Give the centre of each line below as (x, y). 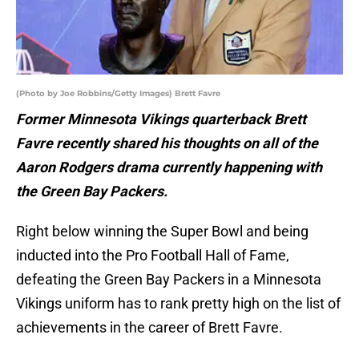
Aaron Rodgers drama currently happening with (169, 167)
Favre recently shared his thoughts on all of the (167, 143)
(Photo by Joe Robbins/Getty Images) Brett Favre (118, 94)
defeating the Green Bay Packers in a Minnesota (169, 280)
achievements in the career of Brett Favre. (149, 328)
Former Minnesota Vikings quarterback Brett (161, 119)
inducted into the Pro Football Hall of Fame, (153, 256)
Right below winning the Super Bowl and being (162, 232)
